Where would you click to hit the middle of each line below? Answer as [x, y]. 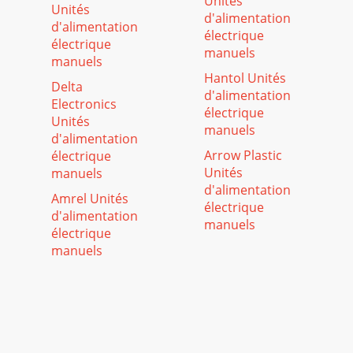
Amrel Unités [90, 199]
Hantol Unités [245, 78]
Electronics [84, 104]
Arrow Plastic [243, 155]
